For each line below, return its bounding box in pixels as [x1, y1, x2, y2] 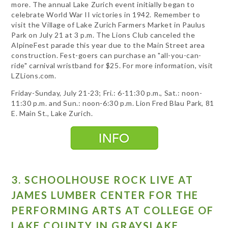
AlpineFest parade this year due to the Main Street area [11, 40, 205, 49]
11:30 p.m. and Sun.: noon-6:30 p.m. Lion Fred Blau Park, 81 [11, 98, 214, 107]
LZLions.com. [11, 71, 56, 80]
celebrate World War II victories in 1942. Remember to [11, 10, 201, 19]
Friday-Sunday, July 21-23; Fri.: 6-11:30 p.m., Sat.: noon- [11, 88, 203, 97]
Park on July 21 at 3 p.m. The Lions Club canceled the [11, 30, 195, 39]
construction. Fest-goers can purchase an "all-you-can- [11, 50, 202, 60]
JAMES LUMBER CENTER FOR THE [11, 189, 199, 202]
